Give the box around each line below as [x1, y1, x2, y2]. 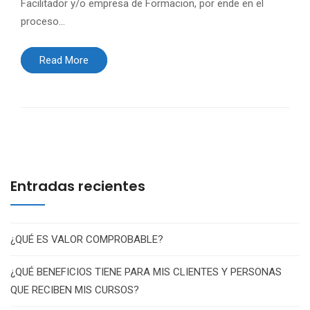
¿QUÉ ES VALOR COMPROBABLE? [10, 233, 163, 246]
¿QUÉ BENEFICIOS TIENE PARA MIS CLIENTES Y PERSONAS [10, 266, 282, 279]
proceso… [21, 15, 65, 28]
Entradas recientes [10, 176, 145, 197]
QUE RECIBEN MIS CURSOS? [10, 284, 139, 297]
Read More [39, 54, 89, 67]
